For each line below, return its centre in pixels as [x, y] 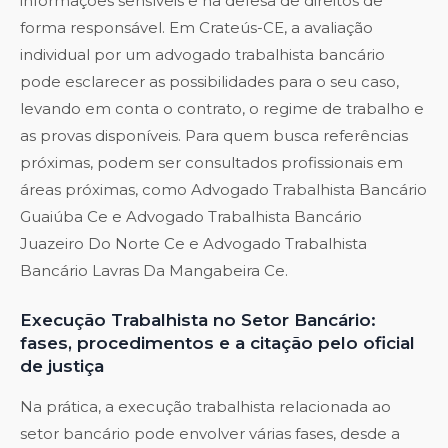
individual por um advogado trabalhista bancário [202, 55]
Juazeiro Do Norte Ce [102, 244]
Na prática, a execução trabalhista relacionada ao [205, 407]
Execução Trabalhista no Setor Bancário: [198, 320]
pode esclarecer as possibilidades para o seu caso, [209, 82]
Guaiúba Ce [64, 217]
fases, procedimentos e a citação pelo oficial [217, 343]
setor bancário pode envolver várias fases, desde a [210, 434]
